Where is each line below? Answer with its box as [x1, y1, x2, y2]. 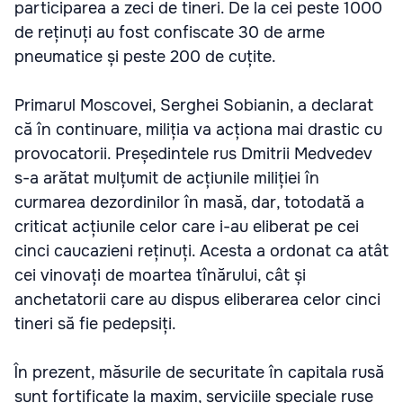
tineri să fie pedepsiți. [14, 313, 176, 334]
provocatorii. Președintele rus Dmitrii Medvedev [14, 143, 372, 164]
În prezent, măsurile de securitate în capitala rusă [14, 362, 384, 382]
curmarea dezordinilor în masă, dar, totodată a [14, 192, 364, 212]
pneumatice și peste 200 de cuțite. [14, 46, 276, 67]
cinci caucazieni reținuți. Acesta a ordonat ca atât [14, 240, 389, 261]
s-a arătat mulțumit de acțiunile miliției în [14, 167, 319, 188]
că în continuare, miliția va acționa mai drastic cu [14, 119, 382, 139]
